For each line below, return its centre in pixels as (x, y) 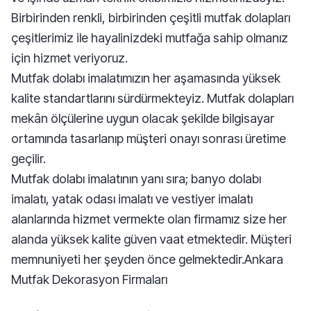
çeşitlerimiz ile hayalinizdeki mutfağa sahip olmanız (150, 38)
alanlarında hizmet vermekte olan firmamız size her (149, 219)
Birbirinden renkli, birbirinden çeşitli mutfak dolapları (151, 18)
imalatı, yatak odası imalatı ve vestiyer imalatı (132, 199)
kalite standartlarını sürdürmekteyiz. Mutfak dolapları (152, 98)
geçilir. (28, 159)
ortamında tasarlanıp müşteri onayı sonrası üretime (149, 138)
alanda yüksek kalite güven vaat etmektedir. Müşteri (151, 239)
